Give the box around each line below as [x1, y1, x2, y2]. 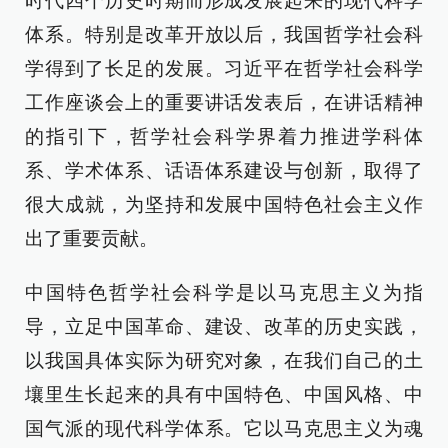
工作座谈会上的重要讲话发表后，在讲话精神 [25, 92, 423, 113]
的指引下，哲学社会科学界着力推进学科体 [25, 126, 423, 147]
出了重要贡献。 [25, 228, 158, 249]
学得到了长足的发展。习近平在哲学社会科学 [25, 58, 423, 79]
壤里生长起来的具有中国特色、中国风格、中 [25, 384, 423, 405]
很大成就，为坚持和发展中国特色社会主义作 [25, 194, 423, 215]
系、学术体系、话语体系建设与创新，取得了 [25, 160, 423, 181]
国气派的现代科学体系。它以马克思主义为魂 [25, 418, 423, 439]
